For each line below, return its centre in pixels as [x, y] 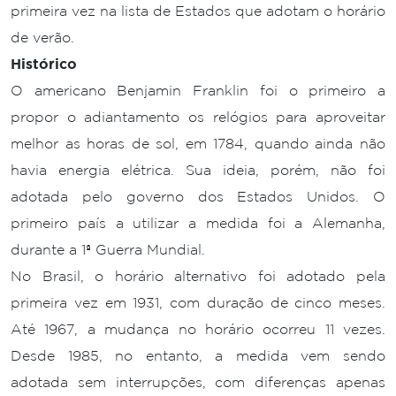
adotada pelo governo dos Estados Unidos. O [198, 196]
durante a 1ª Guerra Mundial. [108, 249]
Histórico [44, 64]
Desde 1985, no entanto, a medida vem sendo [198, 355]
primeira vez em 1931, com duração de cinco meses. [198, 302]
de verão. [42, 37]
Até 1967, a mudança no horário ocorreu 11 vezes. [198, 329]
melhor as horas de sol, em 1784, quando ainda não [198, 143]
